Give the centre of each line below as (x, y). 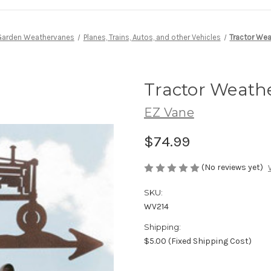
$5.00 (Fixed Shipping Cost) (198, 241)
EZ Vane (169, 112)
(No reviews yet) (232, 167)
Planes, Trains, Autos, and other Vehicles (152, 37)
